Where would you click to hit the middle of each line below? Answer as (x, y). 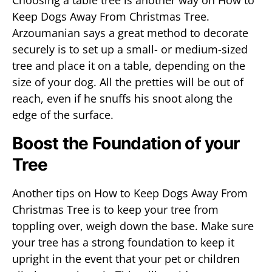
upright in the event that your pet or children (126, 259)
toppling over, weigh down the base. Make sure (133, 226)
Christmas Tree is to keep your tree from (115, 209)
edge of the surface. (63, 115)
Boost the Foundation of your (126, 143)
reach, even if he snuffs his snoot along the (122, 98)
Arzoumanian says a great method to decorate (130, 33)
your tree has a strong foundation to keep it (123, 242)
